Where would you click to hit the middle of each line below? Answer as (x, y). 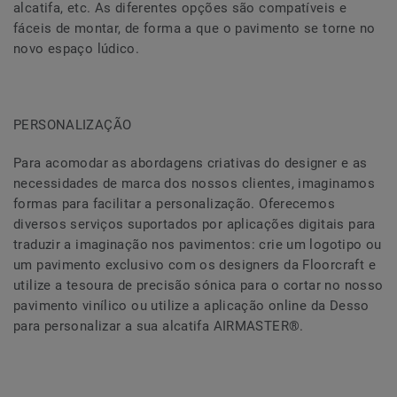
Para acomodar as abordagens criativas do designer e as (191, 163)
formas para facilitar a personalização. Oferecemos (175, 204)
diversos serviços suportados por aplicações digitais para (195, 225)
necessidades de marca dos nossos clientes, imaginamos (195, 184)
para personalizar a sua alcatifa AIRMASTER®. (159, 327)
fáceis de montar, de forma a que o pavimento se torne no (195, 29)
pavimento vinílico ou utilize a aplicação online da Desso (191, 306)
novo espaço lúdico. (77, 49)
